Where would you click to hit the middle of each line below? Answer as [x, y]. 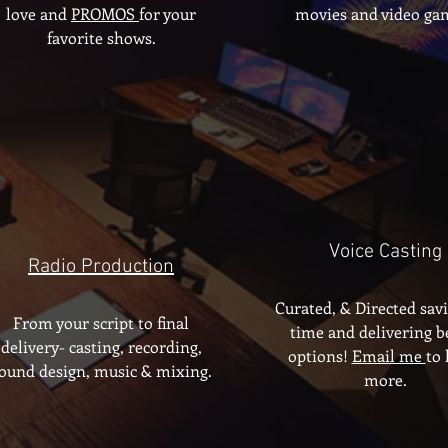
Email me [388, 355]
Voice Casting [385, 252]
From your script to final [101, 322]
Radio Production [101, 267]
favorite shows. [101, 37]
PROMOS [105, 13]
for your [167, 13]
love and [38, 13]
